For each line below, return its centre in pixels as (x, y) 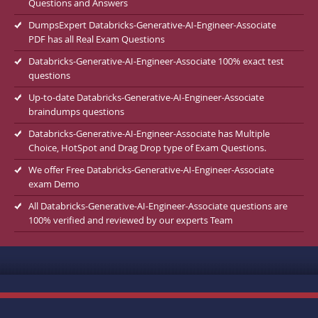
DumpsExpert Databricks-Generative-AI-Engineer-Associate (152, 24)
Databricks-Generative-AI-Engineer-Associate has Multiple (149, 133)
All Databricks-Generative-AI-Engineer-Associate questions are (158, 205)
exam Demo (54, 183)
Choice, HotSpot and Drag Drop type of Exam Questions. (147, 147)
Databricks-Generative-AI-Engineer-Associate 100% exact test (156, 61)
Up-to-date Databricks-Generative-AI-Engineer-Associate (146, 97)
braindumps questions (76, 111)
